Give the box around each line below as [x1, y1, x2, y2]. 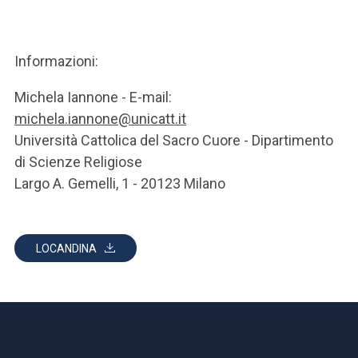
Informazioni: [14, 53, 98, 70]
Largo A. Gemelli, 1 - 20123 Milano [14, 175, 225, 192]
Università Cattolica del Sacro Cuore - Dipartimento [14, 132, 333, 149]
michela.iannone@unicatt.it [14, 110, 186, 127]
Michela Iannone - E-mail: [14, 89, 172, 105]
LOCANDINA [36, 242, 97, 255]
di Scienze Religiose [14, 153, 142, 170]
